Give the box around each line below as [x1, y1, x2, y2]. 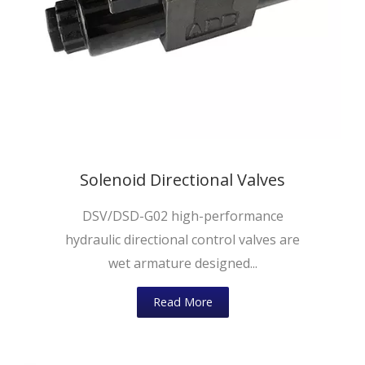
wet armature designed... [108, 254, 257, 273]
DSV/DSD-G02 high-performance [81, 207, 284, 226]
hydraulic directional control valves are [65, 231, 300, 249]
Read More [152, 294, 213, 310]
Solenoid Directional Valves [80, 169, 285, 191]
